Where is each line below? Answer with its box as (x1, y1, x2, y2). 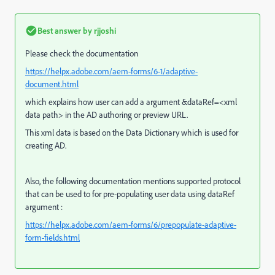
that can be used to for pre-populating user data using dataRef (25, 188, 234, 199)
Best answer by (37, 25, 92, 36)
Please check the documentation (25, 48, 138, 58)
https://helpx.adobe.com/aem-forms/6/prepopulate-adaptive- (25, 219, 236, 230)
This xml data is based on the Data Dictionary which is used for (25, 127, 238, 137)
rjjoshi (92, 25, 116, 36)
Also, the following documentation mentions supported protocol (25, 176, 241, 186)
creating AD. (25, 140, 66, 150)
